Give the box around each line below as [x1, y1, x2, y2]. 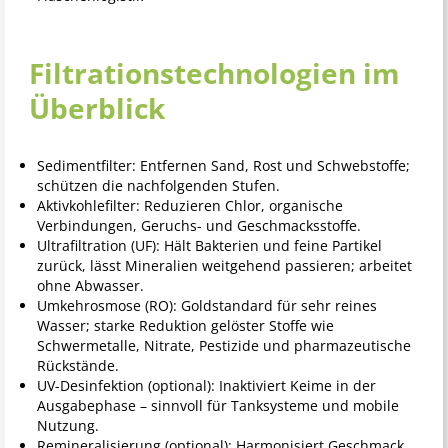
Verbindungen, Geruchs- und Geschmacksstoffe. [36, 216, 361, 236]
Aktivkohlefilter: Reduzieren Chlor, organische [36, 196, 343, 216]
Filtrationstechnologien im [29, 54, 400, 93]
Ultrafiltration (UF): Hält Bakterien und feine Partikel [36, 236, 382, 256]
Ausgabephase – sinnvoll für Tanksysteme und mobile [36, 396, 399, 416]
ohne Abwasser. [36, 276, 144, 296]
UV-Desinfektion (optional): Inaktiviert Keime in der [36, 376, 376, 396]
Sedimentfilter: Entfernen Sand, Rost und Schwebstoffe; [36, 156, 410, 176]
